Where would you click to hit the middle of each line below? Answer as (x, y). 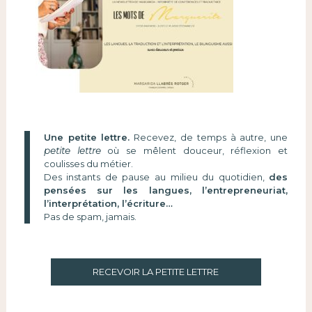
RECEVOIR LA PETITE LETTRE (156, 272)
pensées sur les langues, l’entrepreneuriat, (166, 190)
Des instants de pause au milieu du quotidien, (156, 177)
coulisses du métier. (88, 164)
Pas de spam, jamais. (90, 217)
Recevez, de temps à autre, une (209, 138)
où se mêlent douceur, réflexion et (194, 151)
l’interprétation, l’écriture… (108, 204)
